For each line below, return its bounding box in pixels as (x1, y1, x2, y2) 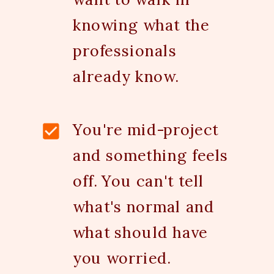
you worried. (73, 248, 171, 268)
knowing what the (73, 15, 210, 35)
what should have (73, 222, 208, 242)
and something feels (73, 145, 229, 165)
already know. (73, 66, 179, 87)
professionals (73, 40, 177, 61)
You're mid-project (73, 119, 219, 139)
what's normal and (73, 196, 215, 217)
